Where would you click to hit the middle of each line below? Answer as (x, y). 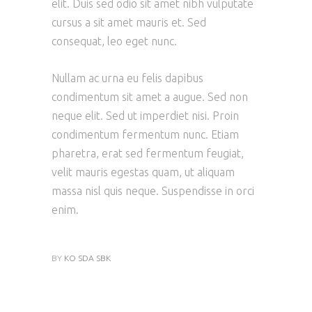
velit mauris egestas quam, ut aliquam (143, 172)
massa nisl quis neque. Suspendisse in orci (153, 191)
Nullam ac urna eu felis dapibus (127, 78)
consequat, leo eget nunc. (114, 41)
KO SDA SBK (87, 258)
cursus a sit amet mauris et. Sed (129, 23)
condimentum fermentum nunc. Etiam (145, 135)
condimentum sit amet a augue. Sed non (150, 97)
